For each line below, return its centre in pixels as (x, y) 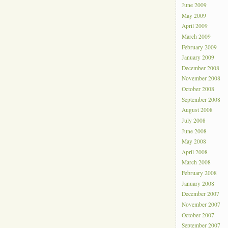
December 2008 (201, 68)
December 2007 (201, 194)
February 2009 (199, 47)
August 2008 (197, 110)
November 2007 (201, 205)
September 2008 (201, 99)
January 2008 (198, 183)
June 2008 (194, 131)
